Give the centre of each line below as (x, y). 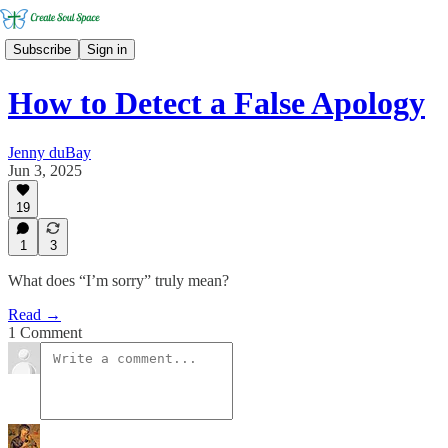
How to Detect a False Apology (216, 103)
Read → (34, 314)
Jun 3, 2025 (45, 170)
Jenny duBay (49, 152)
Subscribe (42, 49)
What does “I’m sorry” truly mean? (118, 280)
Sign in (107, 49)
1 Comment (45, 332)
